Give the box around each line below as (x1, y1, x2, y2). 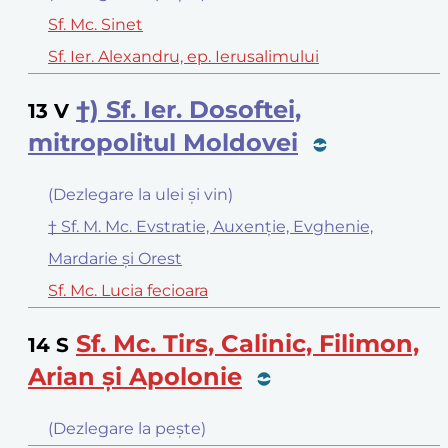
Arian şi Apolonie (28, 361, 242, 391)
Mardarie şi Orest (48, 248, 182, 268)
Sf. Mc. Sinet (48, 15, 143, 35)
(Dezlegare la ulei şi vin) (48, 184, 233, 204)
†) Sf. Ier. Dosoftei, (76, 94, 301, 124)
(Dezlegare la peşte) (48, 418, 206, 438)
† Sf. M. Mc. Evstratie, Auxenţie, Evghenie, (48, 216, 373, 236)
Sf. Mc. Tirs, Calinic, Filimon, (76, 328, 419, 358)
